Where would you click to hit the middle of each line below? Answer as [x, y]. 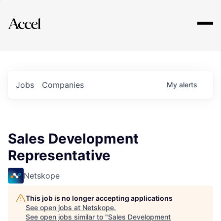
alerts [188, 85]
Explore [38, 17]
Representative [59, 155]
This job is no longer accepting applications [99, 198]
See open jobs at [54, 207]
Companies [63, 85]
